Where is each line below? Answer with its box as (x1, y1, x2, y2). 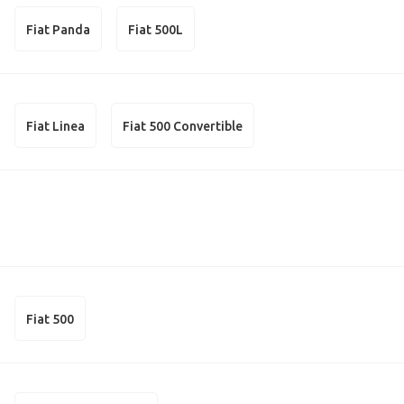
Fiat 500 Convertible (123, 118, 243, 133)
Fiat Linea (26, 118, 86, 133)
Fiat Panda (26, 22, 91, 37)
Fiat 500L (128, 22, 184, 37)
